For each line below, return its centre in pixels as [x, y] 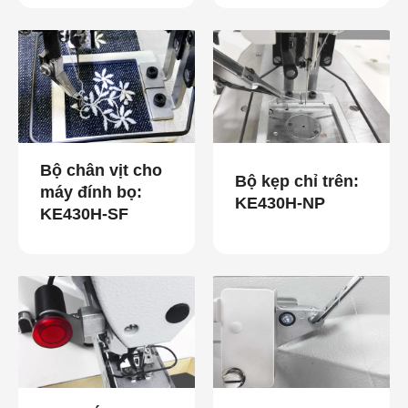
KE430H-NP [280, 203]
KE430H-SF [84, 214]
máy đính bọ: [91, 192]
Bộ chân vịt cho [101, 170]
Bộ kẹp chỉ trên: [297, 181]
